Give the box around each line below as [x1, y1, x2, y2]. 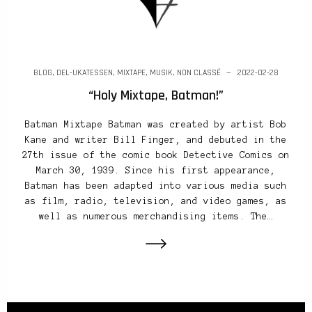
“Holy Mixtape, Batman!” [88, 86, 224, 104]
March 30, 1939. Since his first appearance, [36, 165, 276, 175]
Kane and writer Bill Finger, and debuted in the [25, 134, 287, 145]
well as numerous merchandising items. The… [39, 211, 273, 221]
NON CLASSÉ [177, 67, 221, 78]
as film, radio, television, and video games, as [25, 196, 287, 206]
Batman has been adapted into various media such [25, 180, 287, 191]
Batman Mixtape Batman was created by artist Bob [25, 119, 287, 130]
